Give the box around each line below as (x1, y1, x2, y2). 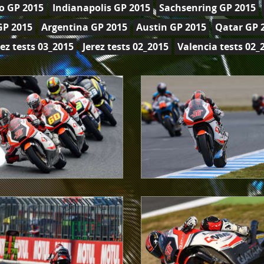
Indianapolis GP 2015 (52, 1, 150, 14)
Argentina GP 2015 (41, 21, 127, 34)
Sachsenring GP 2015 (159, 1, 256, 14)
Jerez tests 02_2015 (82, 40, 169, 53)
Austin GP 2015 (136, 21, 206, 34)
